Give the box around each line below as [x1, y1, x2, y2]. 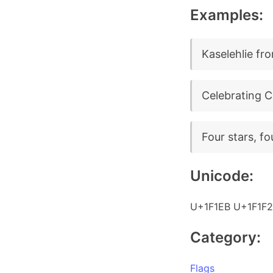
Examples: [190, 6, 263, 24]
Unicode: [190, 167, 253, 185]
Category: [190, 229, 261, 246]
